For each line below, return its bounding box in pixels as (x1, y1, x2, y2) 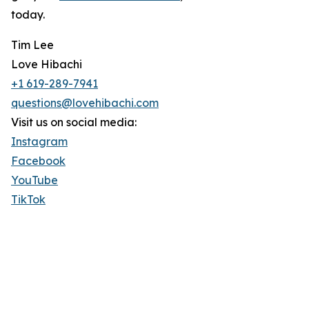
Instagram (11, 134, 68, 149)
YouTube (11, 173, 58, 188)
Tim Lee (11, 38, 54, 52)
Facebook (11, 154, 66, 168)
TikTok (11, 192, 46, 207)
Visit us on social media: (11, 115, 137, 130)
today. (11, 8, 45, 22)
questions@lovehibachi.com (11, 96, 159, 110)
